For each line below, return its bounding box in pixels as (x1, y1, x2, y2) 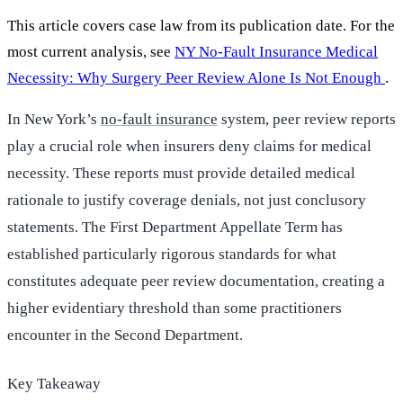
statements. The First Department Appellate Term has (7, 219, 343, 237)
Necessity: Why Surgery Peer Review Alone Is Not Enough (7, 69, 385, 87)
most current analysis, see (7, 43, 175, 61)
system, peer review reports (218, 111, 396, 129)
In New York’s (7, 111, 101, 129)
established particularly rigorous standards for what (7, 246, 336, 264)
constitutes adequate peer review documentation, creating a (7, 273, 385, 291)
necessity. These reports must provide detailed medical (7, 165, 355, 183)
